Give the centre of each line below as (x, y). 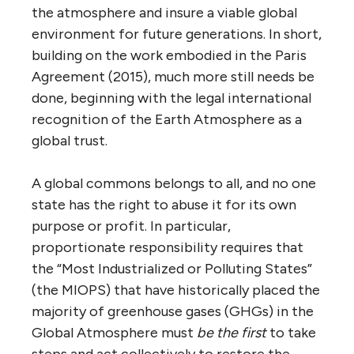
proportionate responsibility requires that (168, 247)
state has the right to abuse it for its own (164, 204)
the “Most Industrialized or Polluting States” (172, 268)
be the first (232, 332)
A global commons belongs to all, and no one (174, 183)
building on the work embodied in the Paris (169, 55)
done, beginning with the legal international (171, 98)
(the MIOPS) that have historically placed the (176, 290)
